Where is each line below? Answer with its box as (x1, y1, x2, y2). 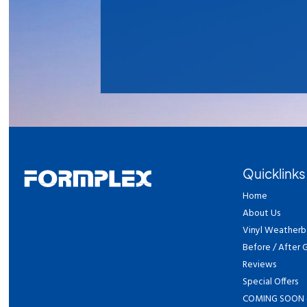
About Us (243, 206, 281, 221)
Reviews (243, 257, 277, 272)
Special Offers (243, 274, 299, 289)
